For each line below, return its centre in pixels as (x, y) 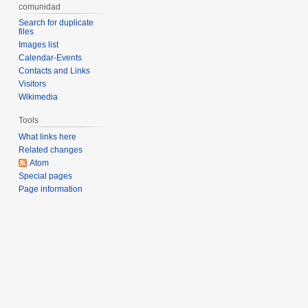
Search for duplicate (56, 23)
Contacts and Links (55, 71)
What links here (48, 137)
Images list (39, 45)
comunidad (40, 7)
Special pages (46, 176)
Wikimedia (38, 97)
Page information (51, 189)
